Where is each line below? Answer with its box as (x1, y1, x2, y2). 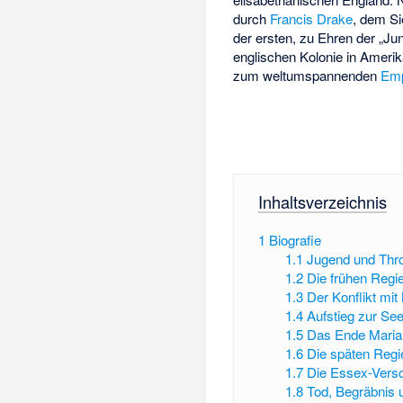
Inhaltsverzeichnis (257, 190, 387, 213)
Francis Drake (270, 9, 354, 29)
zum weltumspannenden (233, 66, 381, 85)
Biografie (268, 230, 321, 250)
